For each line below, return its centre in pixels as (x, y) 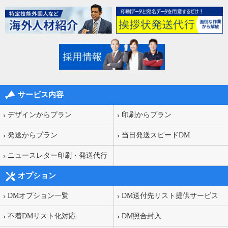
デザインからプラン (40, 115)
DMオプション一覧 (38, 195)
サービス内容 (41, 94)
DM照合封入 (141, 216)
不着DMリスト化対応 (42, 216)
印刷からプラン (147, 115)
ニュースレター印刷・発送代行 (58, 155)
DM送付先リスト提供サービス (170, 195)
